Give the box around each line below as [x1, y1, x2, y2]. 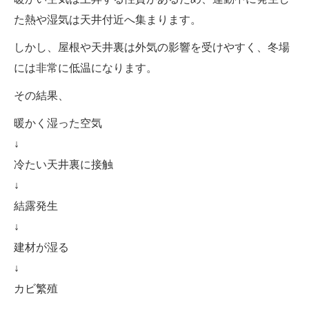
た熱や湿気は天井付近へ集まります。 [14, 13, 201, 26]
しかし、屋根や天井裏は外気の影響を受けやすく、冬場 [14, 41, 290, 53]
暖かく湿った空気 [14, 117, 102, 129]
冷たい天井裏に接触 [14, 158, 113, 170]
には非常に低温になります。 [14, 61, 157, 74]
